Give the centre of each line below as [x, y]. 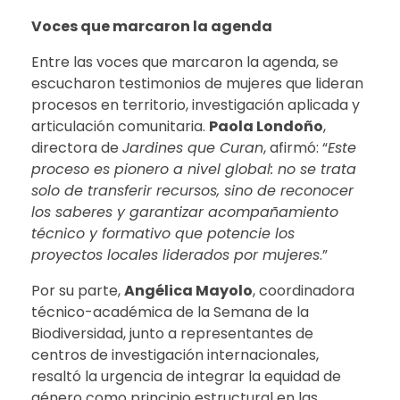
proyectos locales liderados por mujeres [175, 254]
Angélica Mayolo [188, 290]
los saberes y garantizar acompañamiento [185, 212]
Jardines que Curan [193, 147]
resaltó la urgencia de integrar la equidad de [186, 376]
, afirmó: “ [296, 147]
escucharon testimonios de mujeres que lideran [197, 83]
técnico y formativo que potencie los [163, 233]
